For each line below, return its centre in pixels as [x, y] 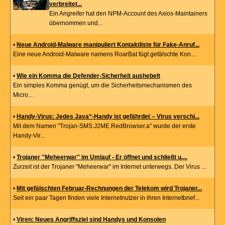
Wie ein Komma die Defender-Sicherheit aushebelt [88, 76]
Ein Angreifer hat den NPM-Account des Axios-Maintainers [128, 14]
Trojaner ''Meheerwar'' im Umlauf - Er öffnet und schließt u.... [102, 157]
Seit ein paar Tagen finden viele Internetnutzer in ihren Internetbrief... [106, 198]
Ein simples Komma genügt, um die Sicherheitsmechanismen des [102, 86]
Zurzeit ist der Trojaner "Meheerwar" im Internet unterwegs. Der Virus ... [109, 167]
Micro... [23, 95]
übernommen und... [76, 23]
